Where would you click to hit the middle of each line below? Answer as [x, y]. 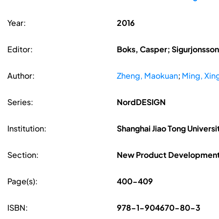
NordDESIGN [141, 102]
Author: [21, 76]
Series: [20, 102]
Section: [23, 155]
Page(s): [22, 181]
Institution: [27, 129]
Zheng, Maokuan [147, 76]
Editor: [20, 49]
